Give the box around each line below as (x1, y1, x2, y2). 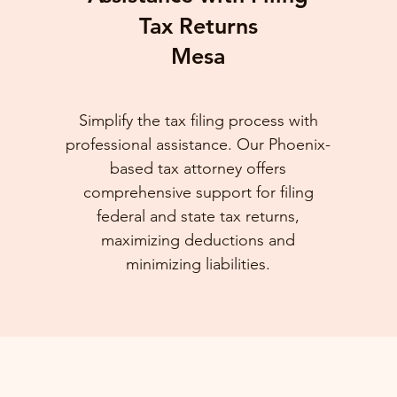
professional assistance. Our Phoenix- (66, 135, 331, 154)
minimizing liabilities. (126, 254, 271, 274)
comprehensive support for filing (82, 183, 314, 202)
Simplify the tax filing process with (78, 111, 318, 130)
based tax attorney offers (110, 159, 287, 178)
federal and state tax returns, (97, 206, 300, 226)
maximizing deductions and (101, 230, 296, 250)
